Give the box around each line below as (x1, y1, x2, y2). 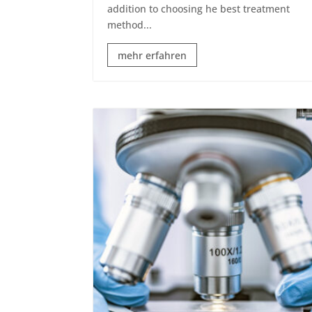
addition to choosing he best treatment (107, 2, 290, 16)
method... (107, 18, 153, 32)
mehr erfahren (118, 48, 187, 62)
